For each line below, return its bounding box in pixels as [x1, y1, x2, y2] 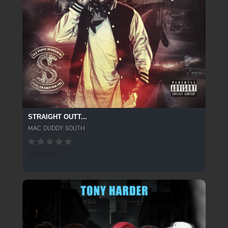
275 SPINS [27, 150, 58, 160]
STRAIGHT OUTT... [27, 113, 87, 121]
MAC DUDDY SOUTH [27, 123, 85, 133]
